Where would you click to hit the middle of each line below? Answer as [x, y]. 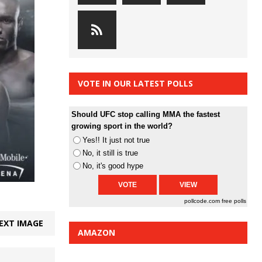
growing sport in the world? [122, 126]
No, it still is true [110, 153]
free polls [234, 201]
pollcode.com [203, 201]
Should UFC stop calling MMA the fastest [145, 115]
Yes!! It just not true [116, 140]
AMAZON [96, 233]
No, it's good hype [113, 166]
